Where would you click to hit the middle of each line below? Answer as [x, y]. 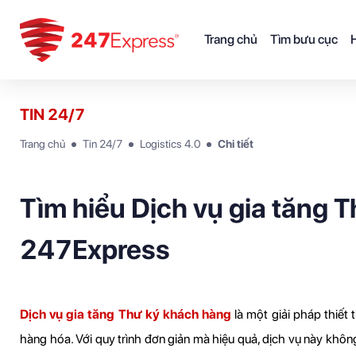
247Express [95, 250]
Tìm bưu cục [304, 39]
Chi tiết [236, 144]
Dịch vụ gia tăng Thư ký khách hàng [126, 314]
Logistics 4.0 [170, 144]
